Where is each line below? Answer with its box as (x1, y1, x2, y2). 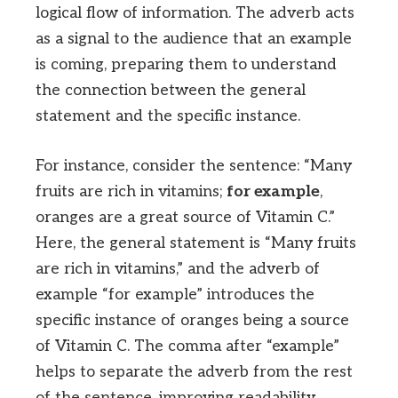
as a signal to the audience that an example (36, 29, 352, 49)
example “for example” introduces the (36, 285, 314, 305)
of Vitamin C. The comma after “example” (36, 337, 339, 356)
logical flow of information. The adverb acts (36, 4, 354, 23)
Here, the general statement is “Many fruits (36, 234, 356, 253)
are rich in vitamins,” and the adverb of (36, 259, 320, 279)
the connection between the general (36, 81, 306, 100)
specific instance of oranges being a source (36, 311, 349, 330)
